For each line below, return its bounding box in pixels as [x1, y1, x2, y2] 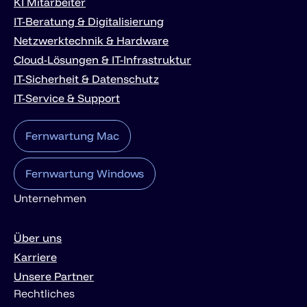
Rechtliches [14, 286, 75, 301]
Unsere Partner [14, 269, 94, 284]
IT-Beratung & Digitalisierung [14, 14, 164, 29]
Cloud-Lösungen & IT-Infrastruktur [14, 53, 191, 67]
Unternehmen [14, 191, 86, 206]
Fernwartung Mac [25, 129, 119, 143]
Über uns [14, 231, 62, 245]
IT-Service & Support [14, 91, 120, 106]
